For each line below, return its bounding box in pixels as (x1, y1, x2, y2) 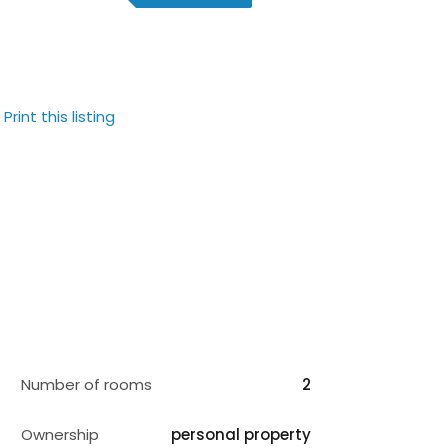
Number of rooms (21, 374, 152, 395)
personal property (171, 424, 311, 445)
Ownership (21, 424, 99, 445)
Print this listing (4, 106, 115, 127)
